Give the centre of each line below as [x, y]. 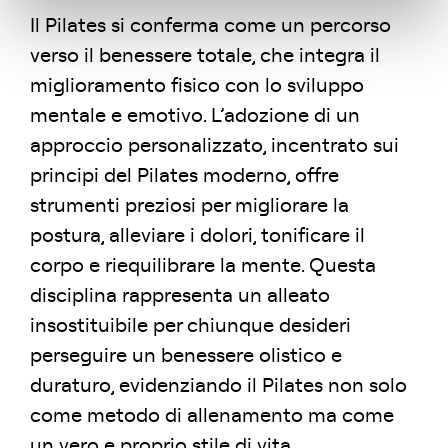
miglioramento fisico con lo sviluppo [197, 85]
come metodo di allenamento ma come [212, 415]
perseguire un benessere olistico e [186, 355]
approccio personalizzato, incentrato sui [214, 145]
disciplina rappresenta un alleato [180, 295]
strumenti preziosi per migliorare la [189, 205]
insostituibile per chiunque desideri [190, 325]
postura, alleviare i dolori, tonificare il [197, 235]
